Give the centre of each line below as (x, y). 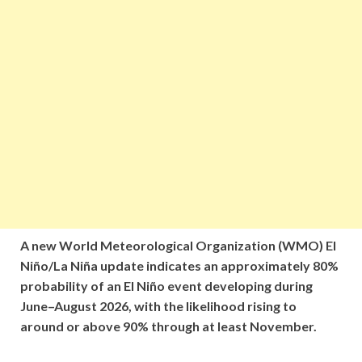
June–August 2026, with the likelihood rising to (158, 305)
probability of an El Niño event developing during (166, 285)
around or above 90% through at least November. (168, 326)
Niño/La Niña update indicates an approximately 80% (179, 265)
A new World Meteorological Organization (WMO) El (178, 245)
